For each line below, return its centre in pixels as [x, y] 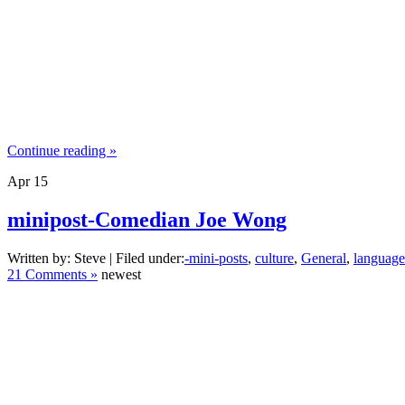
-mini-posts [216, 258]
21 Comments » [52, 274]
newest [119, 274]
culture [274, 258]
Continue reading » [62, 151]
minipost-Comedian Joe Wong [147, 220]
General [324, 258]
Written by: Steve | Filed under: [96, 258]
